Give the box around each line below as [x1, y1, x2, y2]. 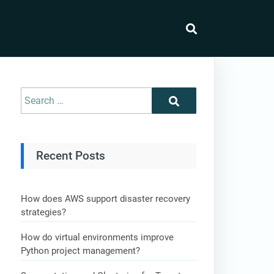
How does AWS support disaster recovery [21, 193, 191, 205]
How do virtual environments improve [21, 232, 174, 243]
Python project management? [21, 245, 143, 257]
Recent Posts [36, 149, 106, 163]
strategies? [21, 207, 69, 218]
